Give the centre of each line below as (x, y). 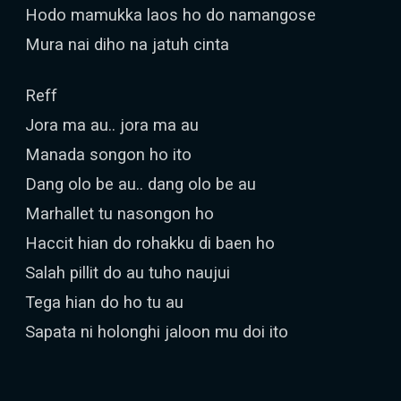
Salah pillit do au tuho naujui (128, 273)
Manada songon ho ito (108, 154)
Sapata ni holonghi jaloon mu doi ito (157, 332)
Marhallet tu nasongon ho (119, 213)
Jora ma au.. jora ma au (112, 125)
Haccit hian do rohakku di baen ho (150, 243)
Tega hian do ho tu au (104, 302)
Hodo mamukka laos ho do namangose (171, 15)
